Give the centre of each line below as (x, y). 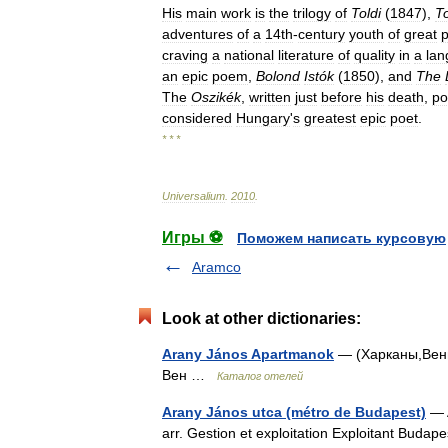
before (341, 97)
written (270, 97)
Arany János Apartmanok (248, 354)
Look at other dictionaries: (261, 318)
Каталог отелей (260, 376)
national (249, 55)
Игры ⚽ (192, 237)
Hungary (263, 118)
